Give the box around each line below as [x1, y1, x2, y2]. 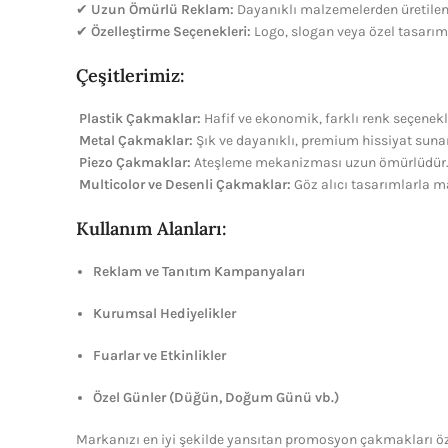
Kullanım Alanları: [76, 217, 227, 240]
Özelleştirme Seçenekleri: [91, 23, 251, 40]
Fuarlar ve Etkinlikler [93, 347, 226, 364]
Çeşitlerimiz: [76, 64, 185, 87]
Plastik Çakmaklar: [79, 110, 201, 127]
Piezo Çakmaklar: [79, 154, 191, 171]
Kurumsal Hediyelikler [93, 305, 236, 322]
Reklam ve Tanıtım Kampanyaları [93, 263, 305, 280]
